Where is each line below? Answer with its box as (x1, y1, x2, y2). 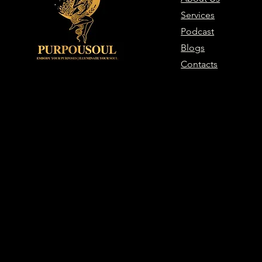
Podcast (181, 26, 215, 37)
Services (181, 9, 215, 20)
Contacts (181, 58, 218, 70)
